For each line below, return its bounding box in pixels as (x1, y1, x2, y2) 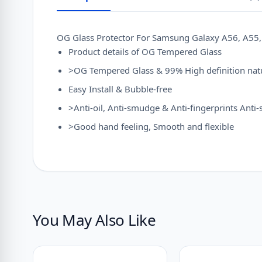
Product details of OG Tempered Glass (68, 46, 222, 57)
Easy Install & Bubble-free (68, 83, 172, 95)
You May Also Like (33, 209, 156, 230)
